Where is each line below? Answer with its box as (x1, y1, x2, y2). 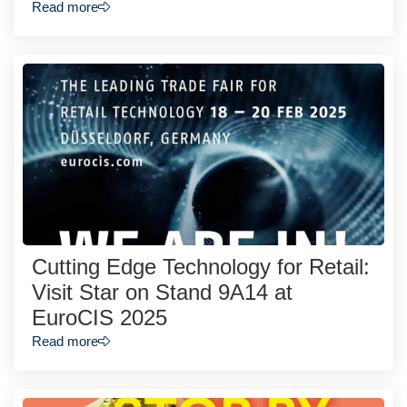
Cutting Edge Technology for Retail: (32, 254, 370, 280)
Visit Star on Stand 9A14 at (32, 280, 293, 305)
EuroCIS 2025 (32, 305, 167, 331)
